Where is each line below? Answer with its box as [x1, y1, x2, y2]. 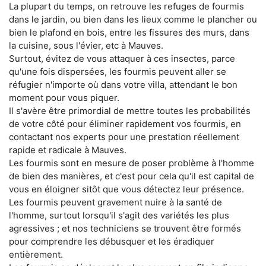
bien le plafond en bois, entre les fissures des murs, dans [9, 26, 249, 38]
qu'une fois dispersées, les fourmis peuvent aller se [9, 65, 226, 77]
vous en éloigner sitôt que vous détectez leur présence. [9, 183, 244, 195]
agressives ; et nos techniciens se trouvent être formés [9, 222, 241, 234]
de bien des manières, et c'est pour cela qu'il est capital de [9, 170, 254, 182]
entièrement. [9, 248, 63, 260]
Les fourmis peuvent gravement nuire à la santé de [9, 196, 222, 208]
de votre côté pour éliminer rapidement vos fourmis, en [9, 118, 241, 129]
